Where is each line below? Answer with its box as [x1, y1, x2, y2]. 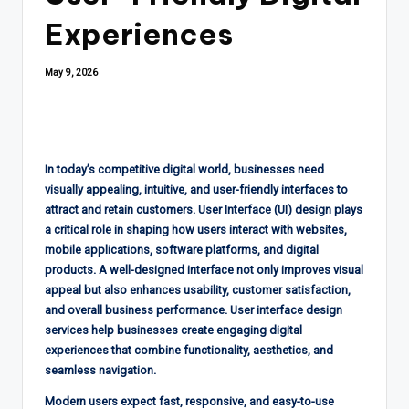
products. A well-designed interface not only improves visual [45, 262, 363, 277]
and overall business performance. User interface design [45, 302, 342, 317]
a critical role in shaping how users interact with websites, [45, 222, 347, 236]
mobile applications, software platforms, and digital [45, 242, 319, 257]
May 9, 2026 [45, 66, 98, 79]
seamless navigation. [45, 362, 156, 377]
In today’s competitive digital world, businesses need [45, 162, 324, 176]
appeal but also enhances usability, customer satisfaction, [45, 282, 351, 297]
